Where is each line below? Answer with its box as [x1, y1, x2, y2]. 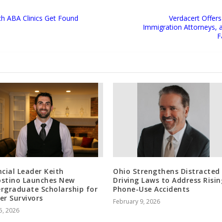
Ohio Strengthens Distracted [113, 166, 220, 176]
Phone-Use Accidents [113, 184, 190, 194]
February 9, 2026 [113, 197, 160, 206]
